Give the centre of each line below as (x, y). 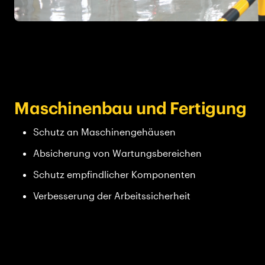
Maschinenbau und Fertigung (130, 108)
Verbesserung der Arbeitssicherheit (112, 195)
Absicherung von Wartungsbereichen (117, 153)
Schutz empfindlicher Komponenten (114, 174)
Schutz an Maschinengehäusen (104, 131)
